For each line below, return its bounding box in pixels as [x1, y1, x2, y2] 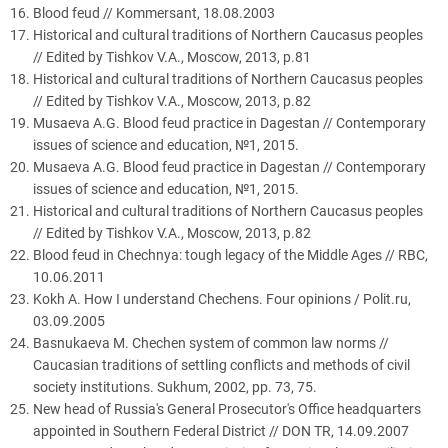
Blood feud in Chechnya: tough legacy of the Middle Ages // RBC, [33, 246, 428, 263]
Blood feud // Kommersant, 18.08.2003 [33, 4, 275, 21]
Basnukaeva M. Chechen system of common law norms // [33, 334, 389, 351]
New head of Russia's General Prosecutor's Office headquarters [33, 400, 421, 417]
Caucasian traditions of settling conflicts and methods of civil [33, 356, 410, 373]
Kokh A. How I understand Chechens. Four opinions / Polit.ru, [33, 290, 411, 307]
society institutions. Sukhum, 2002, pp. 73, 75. [33, 378, 317, 395]
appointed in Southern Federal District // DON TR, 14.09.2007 [33, 422, 409, 439]
